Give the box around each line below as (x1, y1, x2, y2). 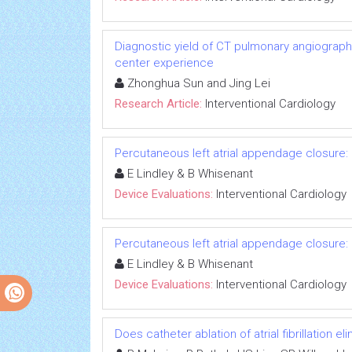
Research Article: (115, 97, 202, 111)
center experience (115, 56, 214, 70)
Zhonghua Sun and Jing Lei (124, 76, 270, 90)
